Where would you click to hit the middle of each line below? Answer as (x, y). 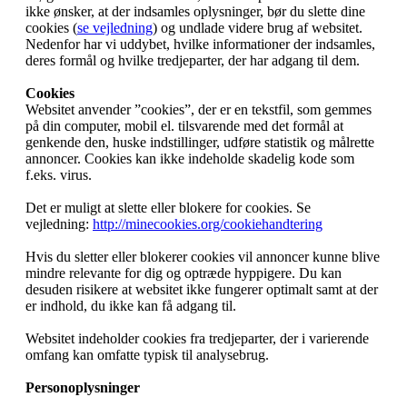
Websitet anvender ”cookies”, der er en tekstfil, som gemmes (199, 110)
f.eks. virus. (59, 175)
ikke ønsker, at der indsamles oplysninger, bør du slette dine (195, 12)
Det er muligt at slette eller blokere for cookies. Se (168, 208)
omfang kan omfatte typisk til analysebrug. (147, 355)
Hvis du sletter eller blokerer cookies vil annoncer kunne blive (203, 257)
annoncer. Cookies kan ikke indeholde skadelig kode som (190, 159)
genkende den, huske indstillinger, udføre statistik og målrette (200, 143)
